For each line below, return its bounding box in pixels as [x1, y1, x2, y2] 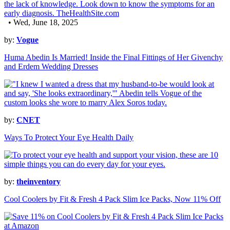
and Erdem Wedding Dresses [4, 62, 98, 71]
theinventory [16, 177, 61, 186]
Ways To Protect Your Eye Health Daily [4, 133, 133, 142]
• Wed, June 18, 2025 [4, 18, 78, 27]
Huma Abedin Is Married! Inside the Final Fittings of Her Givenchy [4, 53, 223, 62]
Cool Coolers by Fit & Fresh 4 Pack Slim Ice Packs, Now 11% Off [4, 195, 221, 204]
